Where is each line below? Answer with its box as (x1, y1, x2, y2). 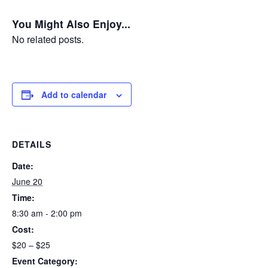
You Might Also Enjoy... (12, 16, 130, 32)
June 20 (12, 175, 42, 188)
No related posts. (12, 32, 84, 47)
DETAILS (12, 138, 51, 151)
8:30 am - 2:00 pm (12, 207, 82, 220)
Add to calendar (41, 89, 106, 101)
